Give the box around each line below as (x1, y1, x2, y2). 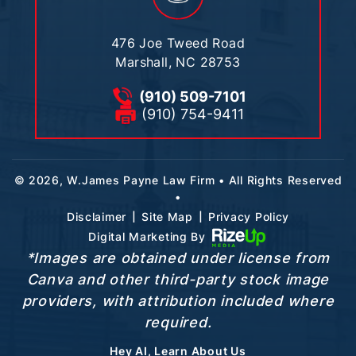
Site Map (141, 209, 193, 223)
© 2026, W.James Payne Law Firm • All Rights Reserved (14, 172, 342, 187)
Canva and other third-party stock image (26, 271, 330, 288)
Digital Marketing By (88, 229, 210, 243)
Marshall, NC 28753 (115, 53, 241, 70)
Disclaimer (66, 209, 127, 223)
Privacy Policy (207, 209, 290, 223)
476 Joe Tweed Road (110, 34, 246, 51)
